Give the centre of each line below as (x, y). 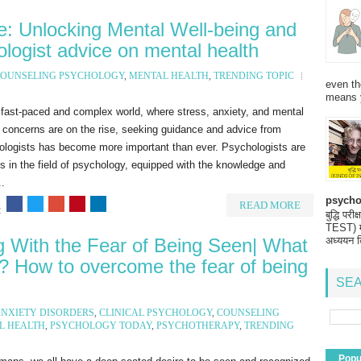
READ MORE (270, 205)
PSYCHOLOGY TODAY (101, 325)
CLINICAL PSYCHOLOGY (156, 312)
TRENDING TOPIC (254, 75)
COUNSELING (248, 312)
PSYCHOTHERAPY (198, 325)
